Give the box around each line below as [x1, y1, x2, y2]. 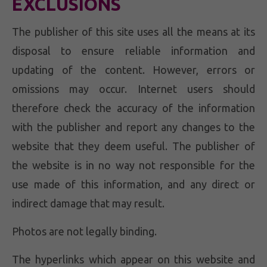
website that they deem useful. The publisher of [12, 140, 255, 152]
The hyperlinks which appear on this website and [12, 253, 255, 265]
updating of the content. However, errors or [12, 64, 255, 76]
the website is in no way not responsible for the [12, 159, 255, 171]
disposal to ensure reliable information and [12, 45, 255, 57]
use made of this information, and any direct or [12, 178, 255, 190]
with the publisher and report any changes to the [12, 121, 255, 133]
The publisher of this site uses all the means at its [12, 26, 255, 38]
